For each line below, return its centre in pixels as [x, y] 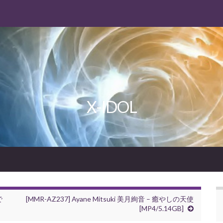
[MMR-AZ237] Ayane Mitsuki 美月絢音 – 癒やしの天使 [110, 199]
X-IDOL [111, 107]
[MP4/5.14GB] [162, 209]
